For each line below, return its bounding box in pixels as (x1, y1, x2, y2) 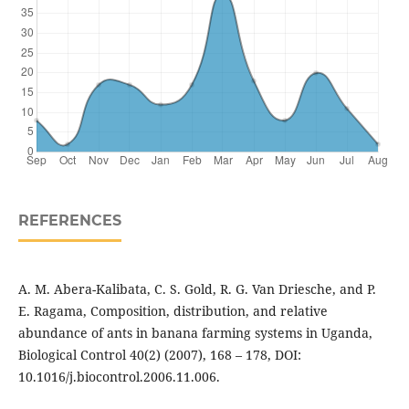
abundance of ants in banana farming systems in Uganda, (17, 324, 372, 342)
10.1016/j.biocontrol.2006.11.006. (17, 368, 220, 386)
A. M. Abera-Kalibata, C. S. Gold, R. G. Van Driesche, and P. (17, 280, 376, 299)
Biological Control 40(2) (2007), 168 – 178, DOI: (17, 346, 301, 364)
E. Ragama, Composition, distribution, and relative (17, 302, 328, 320)
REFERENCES (17, 212, 121, 230)
